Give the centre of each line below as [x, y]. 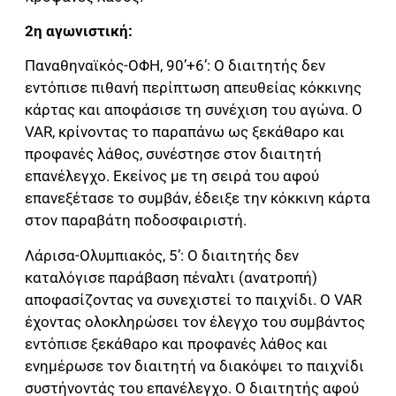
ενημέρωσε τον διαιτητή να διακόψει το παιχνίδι [194, 366]
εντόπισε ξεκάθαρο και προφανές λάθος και [176, 343]
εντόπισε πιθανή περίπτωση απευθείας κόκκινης [193, 88]
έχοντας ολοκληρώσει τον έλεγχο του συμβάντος [195, 321]
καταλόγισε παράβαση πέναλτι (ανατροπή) [171, 277]
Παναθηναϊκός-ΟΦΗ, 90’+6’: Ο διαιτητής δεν [175, 66]
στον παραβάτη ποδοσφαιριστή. [136, 221]
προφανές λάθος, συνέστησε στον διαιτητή [173, 154]
